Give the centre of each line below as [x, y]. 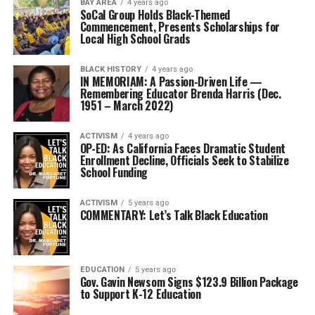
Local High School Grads [135, 39]
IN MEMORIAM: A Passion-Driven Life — [171, 82]
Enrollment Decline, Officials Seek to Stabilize [184, 160]
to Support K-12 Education [140, 294]
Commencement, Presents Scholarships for [180, 27]
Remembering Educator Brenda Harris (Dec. [180, 94]
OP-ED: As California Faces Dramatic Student [182, 148]
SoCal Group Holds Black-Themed [155, 15]
